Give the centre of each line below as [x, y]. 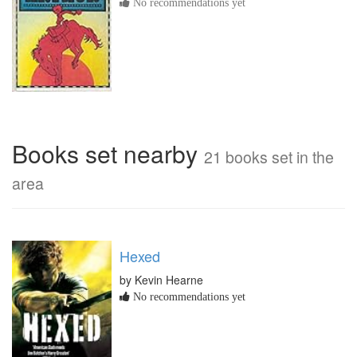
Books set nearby [108, 153]
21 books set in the [269, 157]
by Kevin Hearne [161, 279]
